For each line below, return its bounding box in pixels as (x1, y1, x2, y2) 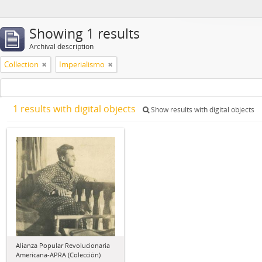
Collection (4, 59, 39, 70)
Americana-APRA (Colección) (16, 250, 101, 259)
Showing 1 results (29, 25, 140, 43)
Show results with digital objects (149, 105, 254, 115)
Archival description (29, 42, 94, 51)
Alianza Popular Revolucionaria (16, 241, 110, 250)
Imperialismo (59, 59, 105, 70)
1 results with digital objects (13, 102, 138, 115)
